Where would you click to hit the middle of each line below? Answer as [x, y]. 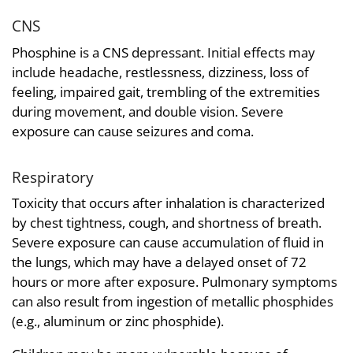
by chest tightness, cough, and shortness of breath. [167, 223]
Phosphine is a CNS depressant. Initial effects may [163, 52]
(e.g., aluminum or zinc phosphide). [118, 321]
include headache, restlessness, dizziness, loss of [160, 72]
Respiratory [53, 176]
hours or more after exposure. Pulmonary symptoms [175, 282]
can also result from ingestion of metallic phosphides [173, 302]
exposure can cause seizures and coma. [133, 131]
